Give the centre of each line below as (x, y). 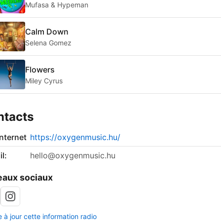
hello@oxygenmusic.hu (73, 156)
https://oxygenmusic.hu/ (75, 137)
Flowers (40, 69)
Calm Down (47, 31)
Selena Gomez (48, 42)
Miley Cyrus (44, 80)
